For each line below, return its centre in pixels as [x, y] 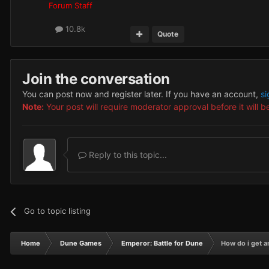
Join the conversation [96, 79]
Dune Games [81, 243]
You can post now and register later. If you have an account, [141, 94]
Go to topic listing [58, 211]
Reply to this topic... [127, 155]
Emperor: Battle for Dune [162, 243]
